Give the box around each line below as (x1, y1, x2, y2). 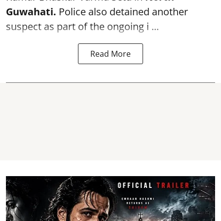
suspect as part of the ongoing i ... (6, 20, 159, 33)
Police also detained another (56, 5, 188, 18)
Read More (90, 48, 131, 59)
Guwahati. (6, 5, 56, 18)
